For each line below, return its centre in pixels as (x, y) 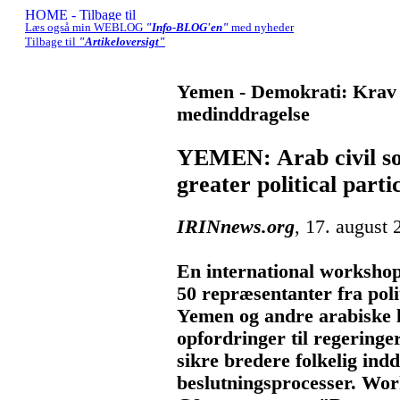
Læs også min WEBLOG (85, 27)
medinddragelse (243, 114)
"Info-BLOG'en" (187, 27)
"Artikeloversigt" (122, 42)
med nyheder (261, 27)
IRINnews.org (236, 227)
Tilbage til (52, 42)
